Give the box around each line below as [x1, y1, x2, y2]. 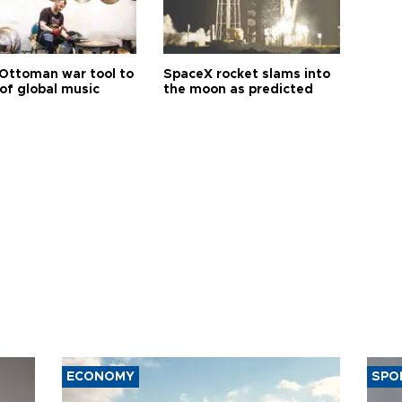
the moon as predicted [163, 83, 314, 96]
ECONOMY [66, 371, 135, 383]
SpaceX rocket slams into [163, 68, 331, 81]
